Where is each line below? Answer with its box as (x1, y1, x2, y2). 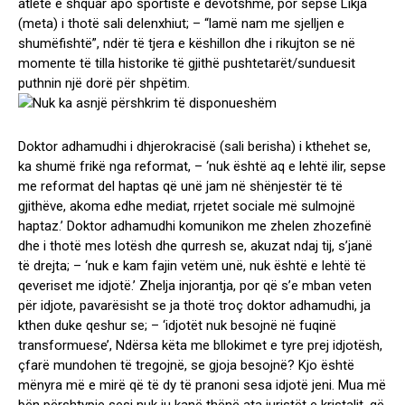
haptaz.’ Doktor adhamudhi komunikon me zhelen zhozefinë (18, 218, 372, 235)
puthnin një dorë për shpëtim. (18, 75, 190, 92)
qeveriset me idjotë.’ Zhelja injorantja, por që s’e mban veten (18, 278, 372, 295)
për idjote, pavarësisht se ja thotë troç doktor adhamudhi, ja (18, 297, 371, 315)
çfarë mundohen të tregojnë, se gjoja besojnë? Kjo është (18, 357, 354, 374)
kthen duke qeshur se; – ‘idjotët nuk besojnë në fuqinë (18, 317, 336, 334)
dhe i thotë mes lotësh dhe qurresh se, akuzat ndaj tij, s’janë (18, 238, 372, 255)
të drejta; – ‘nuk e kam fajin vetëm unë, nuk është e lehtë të (18, 258, 366, 275)
